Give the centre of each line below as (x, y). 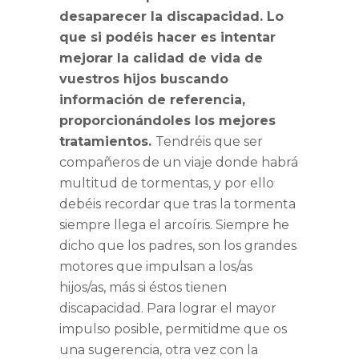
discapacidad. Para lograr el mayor (168, 309)
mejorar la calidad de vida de (161, 58)
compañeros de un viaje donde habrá (179, 163)
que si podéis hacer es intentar (167, 38)
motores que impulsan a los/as (156, 267)
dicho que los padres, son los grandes (178, 246)
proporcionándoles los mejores (167, 121)
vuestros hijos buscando (144, 79)
